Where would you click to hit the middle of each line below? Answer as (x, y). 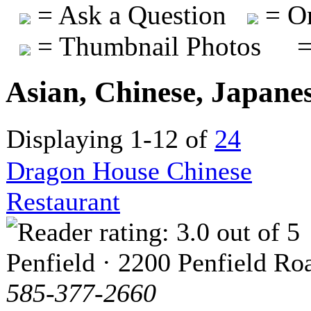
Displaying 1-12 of (110, 139)
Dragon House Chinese (129, 171)
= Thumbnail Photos (146, 46)
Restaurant (63, 202)
